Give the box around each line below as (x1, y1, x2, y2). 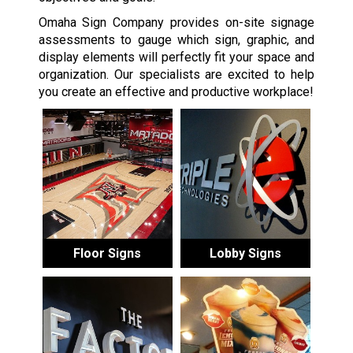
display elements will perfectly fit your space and (38, 49, 315, 65)
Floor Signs (73, 246, 142, 262)
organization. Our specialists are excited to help (38, 66, 315, 82)
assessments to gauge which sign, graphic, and (38, 32, 315, 47)
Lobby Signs (210, 246, 282, 262)
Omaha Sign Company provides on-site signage (38, 14, 315, 30)
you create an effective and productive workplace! (38, 84, 314, 99)
